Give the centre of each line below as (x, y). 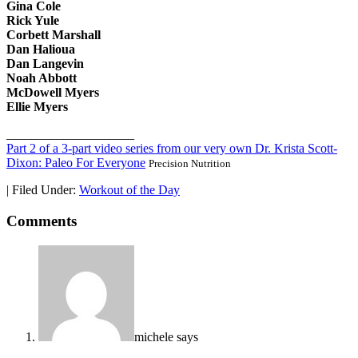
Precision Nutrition (190, 164)
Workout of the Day (129, 190)
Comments (42, 221)
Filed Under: (46, 190)
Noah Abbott (42, 78)
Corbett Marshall (54, 35)
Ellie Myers (37, 107)
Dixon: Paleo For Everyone (76, 163)
